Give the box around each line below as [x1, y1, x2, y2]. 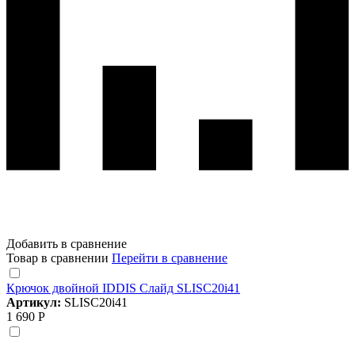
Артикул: [6, 295, 64, 309]
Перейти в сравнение [112, 250, 227, 265]
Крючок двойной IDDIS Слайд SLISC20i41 [6, 281, 240, 295]
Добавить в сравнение [6, 236, 127, 250]
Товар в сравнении [6, 250, 112, 265]
